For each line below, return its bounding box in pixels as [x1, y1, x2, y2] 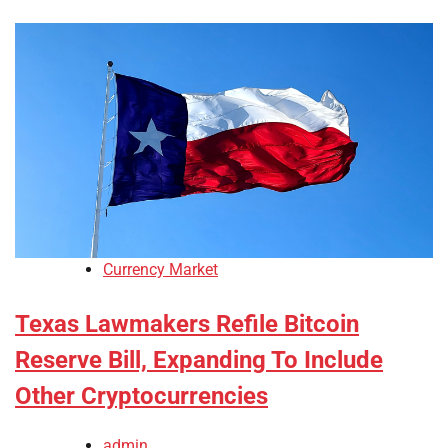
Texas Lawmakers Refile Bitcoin [15, 310, 359, 339]
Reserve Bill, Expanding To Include [15, 346, 383, 375]
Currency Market [103, 260, 218, 280]
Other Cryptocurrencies [15, 382, 268, 411]
